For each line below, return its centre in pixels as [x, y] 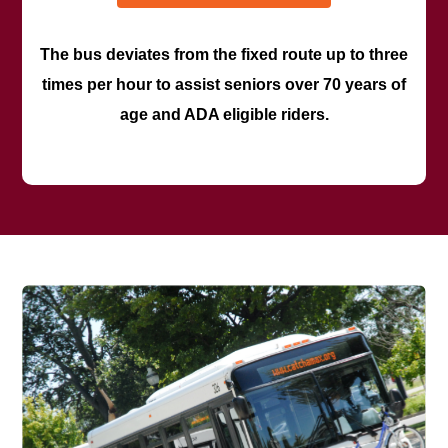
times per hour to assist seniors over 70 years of [224, 84]
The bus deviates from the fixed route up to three [224, 54]
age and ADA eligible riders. [224, 114]
